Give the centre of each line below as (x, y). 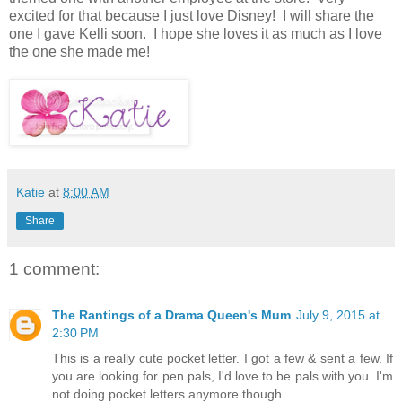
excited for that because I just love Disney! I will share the (192, 16)
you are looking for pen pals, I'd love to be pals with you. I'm (223, 376)
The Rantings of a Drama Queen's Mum (171, 315)
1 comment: (54, 269)
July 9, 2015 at (338, 315)
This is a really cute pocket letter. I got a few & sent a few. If (223, 358)
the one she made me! (79, 52)
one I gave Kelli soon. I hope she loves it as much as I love (196, 34)
